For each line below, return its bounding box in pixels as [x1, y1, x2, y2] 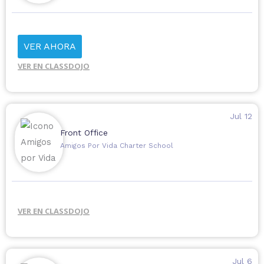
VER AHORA [24, 41, 76, 52]
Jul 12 [229, 111, 252, 121]
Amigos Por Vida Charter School [60, 141, 173, 150]
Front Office [60, 128, 108, 138]
